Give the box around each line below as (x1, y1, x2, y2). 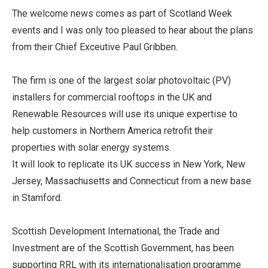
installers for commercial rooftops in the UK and (12, 92, 212, 103)
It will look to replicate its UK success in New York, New (12, 159, 245, 170)
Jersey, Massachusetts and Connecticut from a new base (12, 175, 251, 187)
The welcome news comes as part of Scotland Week (12, 8, 232, 19)
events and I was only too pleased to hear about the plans (12, 25, 253, 36)
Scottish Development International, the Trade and (12, 226, 220, 237)
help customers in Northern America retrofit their (12, 125, 213, 136)
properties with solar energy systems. (12, 142, 171, 153)
